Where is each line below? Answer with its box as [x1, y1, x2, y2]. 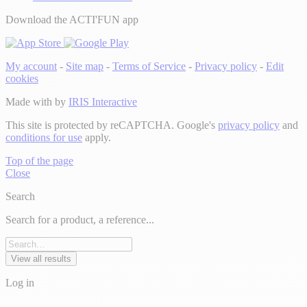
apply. [82, 131, 111, 143]
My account [5, 60, 57, 72]
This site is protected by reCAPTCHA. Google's [5, 119, 218, 131]
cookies [5, 72, 38, 84]
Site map [66, 60, 103, 72]
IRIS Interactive [69, 95, 137, 108]
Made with [5, 95, 55, 108]
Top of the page [5, 154, 73, 167]
